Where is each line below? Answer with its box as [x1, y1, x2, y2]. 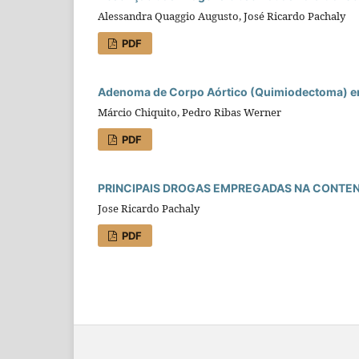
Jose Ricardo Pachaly [98, 200, 200, 216]
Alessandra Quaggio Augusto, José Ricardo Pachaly [98, 8, 345, 23]
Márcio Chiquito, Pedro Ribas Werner [98, 104, 281, 119]
